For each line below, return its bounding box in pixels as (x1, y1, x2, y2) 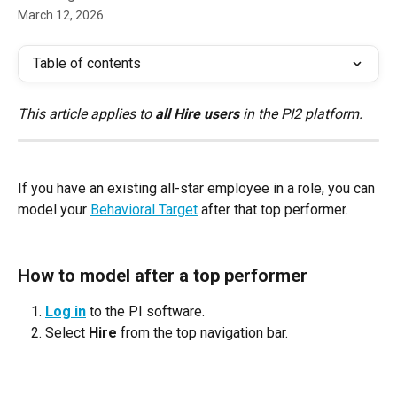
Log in (45, 302, 86, 320)
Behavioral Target (90, 200, 198, 218)
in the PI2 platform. (239, 105, 362, 122)
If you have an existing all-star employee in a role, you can (18, 179, 378, 197)
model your (18, 200, 90, 218)
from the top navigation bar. (117, 324, 288, 342)
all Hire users (155, 105, 239, 122)
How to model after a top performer (18, 264, 307, 286)
